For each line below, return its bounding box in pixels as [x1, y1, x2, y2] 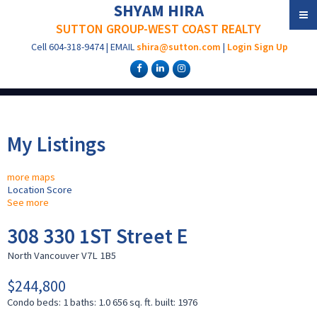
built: [155, 295, 178, 309]
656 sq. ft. [113, 295, 153, 309]
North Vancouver [7, 248, 79, 262]
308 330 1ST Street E [7, 222, 188, 249]
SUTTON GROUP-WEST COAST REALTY [56, 21, 261, 37]
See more [7, 196, 49, 209]
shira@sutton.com [137, 40, 221, 53]
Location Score [7, 183, 72, 197]
